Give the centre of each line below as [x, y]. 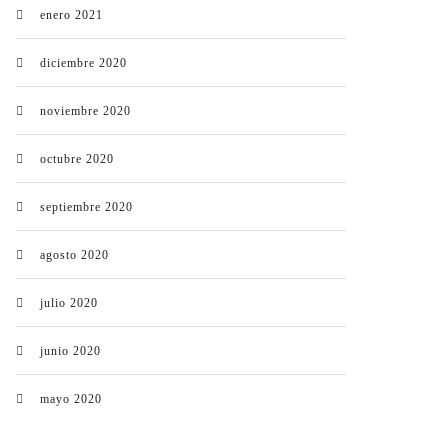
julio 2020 [69, 303]
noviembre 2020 [85, 111]
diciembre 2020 [83, 63]
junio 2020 [70, 351]
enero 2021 [71, 15]
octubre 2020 [77, 159]
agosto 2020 [74, 255]
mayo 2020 [71, 399]
